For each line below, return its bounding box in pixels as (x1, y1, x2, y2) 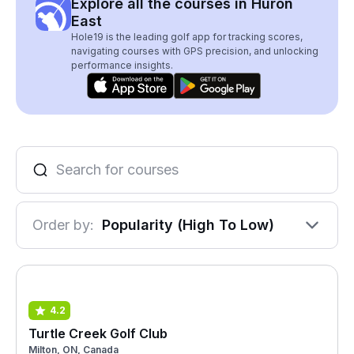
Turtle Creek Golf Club (28, 325, 168, 341)
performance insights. (71, 59, 173, 71)
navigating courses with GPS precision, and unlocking (71, 45, 318, 57)
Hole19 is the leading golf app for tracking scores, (71, 31, 303, 43)
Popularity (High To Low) (102, 217, 274, 233)
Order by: (32, 217, 94, 233)
